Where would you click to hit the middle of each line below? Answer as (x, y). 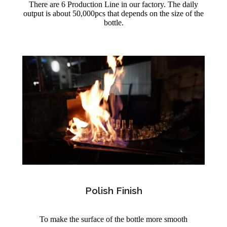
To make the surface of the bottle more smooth (113, 219)
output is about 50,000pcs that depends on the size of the (113, 13)
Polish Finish (113, 190)
